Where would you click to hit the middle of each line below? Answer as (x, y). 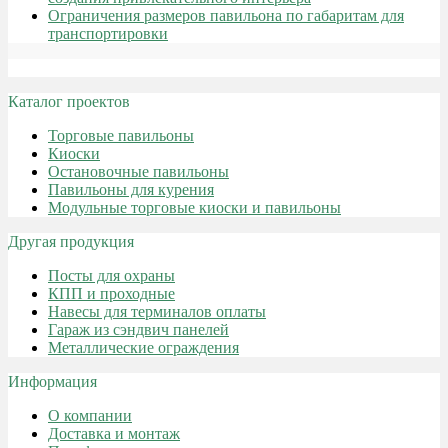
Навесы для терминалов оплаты (157, 311)
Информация (52, 381)
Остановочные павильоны (138, 171)
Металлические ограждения (143, 347)
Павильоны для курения (131, 189)
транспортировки (108, 33)
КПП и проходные (111, 293)
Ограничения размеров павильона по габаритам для (226, 15)
